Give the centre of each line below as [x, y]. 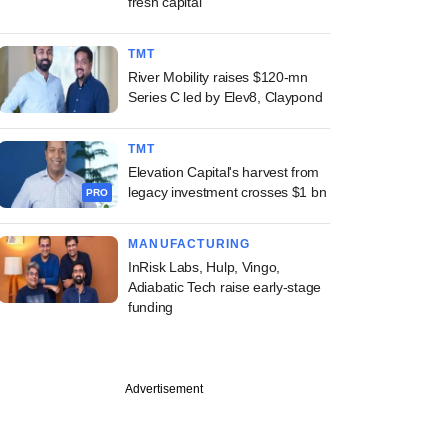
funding [151, 307]
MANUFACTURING [189, 244]
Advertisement [164, 389]
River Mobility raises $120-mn [218, 77]
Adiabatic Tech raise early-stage [225, 287]
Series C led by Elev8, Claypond [225, 97]
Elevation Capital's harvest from [224, 172]
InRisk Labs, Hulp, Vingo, [204, 267]
